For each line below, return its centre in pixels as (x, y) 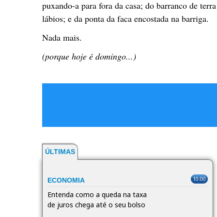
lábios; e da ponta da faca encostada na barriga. (125, 18)
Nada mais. (62, 37)
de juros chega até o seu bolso (96, 204)
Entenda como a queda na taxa (97, 194)
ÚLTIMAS (60, 151)
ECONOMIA (66, 180)
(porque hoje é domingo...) (89, 56)
